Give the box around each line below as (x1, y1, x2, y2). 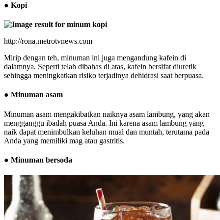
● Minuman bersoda (4, 155, 72, 164)
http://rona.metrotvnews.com (4, 37, 92, 46)
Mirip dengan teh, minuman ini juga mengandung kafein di (4, 54, 186, 62)
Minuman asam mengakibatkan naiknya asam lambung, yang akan (4, 110, 210, 118)
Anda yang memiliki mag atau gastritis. (4, 136, 125, 145)
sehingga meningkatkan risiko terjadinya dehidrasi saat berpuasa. (4, 71, 204, 80)
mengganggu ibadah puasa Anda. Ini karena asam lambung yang (4, 118, 204, 127)
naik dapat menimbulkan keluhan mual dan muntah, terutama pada (4, 127, 209, 136)
